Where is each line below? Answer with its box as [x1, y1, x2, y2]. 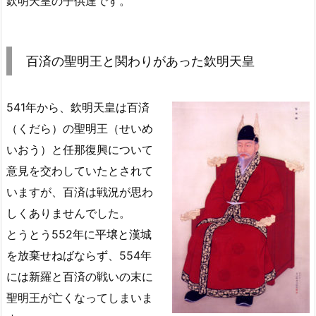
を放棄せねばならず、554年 [6, 248, 152, 263]
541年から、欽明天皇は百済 [6, 100, 150, 115]
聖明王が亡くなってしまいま [6, 291, 153, 305]
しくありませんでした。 [6, 206, 130, 221]
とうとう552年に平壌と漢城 [6, 227, 152, 242]
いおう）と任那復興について [6, 142, 153, 157]
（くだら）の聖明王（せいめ [6, 121, 153, 136]
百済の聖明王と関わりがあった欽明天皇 [26, 54, 255, 69]
